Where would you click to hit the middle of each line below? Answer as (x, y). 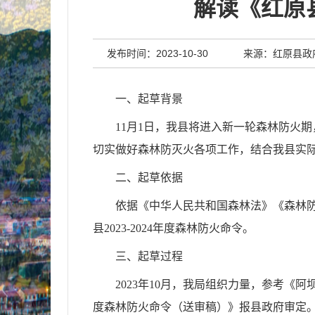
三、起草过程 (149, 256)
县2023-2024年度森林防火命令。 (173, 228)
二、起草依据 (149, 178)
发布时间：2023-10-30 (157, 53)
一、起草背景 (149, 99)
